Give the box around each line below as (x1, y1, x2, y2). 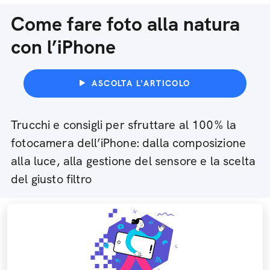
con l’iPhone (11, 34, 116, 60)
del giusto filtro (11, 171, 92, 187)
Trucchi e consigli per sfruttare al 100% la (11, 117, 237, 133)
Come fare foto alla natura (11, 11, 240, 37)
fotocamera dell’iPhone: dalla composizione (11, 135, 246, 151)
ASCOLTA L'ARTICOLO (92, 78, 190, 89)
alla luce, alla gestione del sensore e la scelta (11, 153, 256, 169)
